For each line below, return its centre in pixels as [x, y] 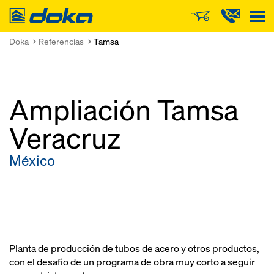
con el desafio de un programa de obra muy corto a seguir [132, 262]
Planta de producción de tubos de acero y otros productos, [134, 249]
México [32, 161]
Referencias [61, 41]
